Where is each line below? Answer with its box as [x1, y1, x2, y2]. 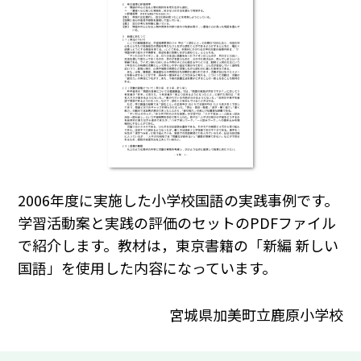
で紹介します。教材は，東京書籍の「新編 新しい [18, 234, 339, 256]
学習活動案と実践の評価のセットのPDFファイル [18, 212, 337, 234]
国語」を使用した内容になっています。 [18, 257, 277, 279]
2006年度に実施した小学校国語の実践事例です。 [18, 189, 339, 211]
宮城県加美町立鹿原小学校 [168, 303, 343, 325]
